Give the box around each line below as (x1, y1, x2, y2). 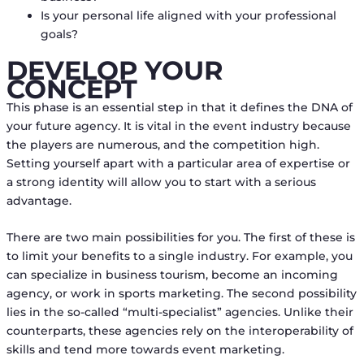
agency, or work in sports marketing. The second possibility (6, 286, 357, 301)
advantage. (6, 193, 71, 208)
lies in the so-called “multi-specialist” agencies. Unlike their (6, 305, 353, 320)
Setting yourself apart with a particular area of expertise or (6, 155, 350, 171)
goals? (40, 26, 78, 41)
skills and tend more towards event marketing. (6, 342, 284, 357)
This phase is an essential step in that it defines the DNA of (6, 99, 353, 115)
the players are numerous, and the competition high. (6, 136, 319, 152)
